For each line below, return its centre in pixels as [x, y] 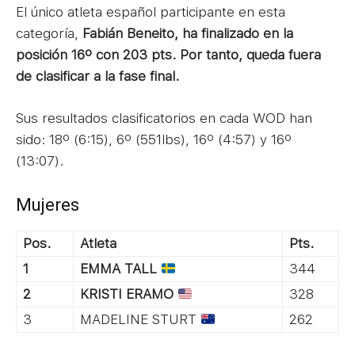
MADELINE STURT [140, 319]
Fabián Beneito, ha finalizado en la [188, 33]
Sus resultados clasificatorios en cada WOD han [164, 118]
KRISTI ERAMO [127, 294]
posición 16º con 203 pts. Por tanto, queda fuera [168, 54]
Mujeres [48, 204]
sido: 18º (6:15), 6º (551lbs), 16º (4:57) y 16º [154, 139]
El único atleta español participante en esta [151, 11]
